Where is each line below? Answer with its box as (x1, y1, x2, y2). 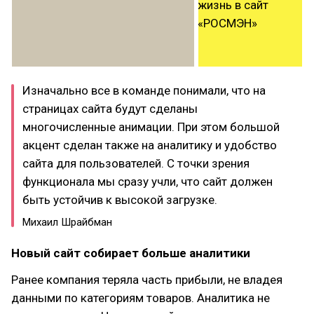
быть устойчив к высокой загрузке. (22, 193, 217, 207)
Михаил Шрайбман (22, 216, 112, 228)
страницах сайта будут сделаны (22, 102, 198, 116)
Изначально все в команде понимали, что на (22, 83, 266, 97)
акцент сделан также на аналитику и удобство (22, 138, 277, 152)
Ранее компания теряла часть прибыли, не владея (11, 273, 282, 287)
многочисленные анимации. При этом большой (22, 120, 280, 134)
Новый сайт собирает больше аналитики (11, 246, 250, 260)
